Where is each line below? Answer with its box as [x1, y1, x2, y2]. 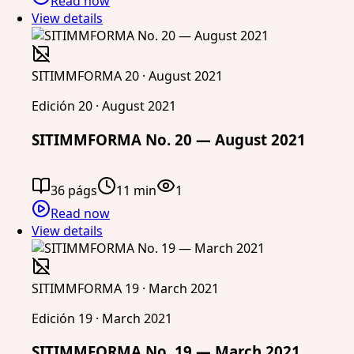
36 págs [51, 181, 97, 199]
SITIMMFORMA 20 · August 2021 [32, 67, 223, 85]
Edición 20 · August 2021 [32, 97, 176, 115]
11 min [116, 181, 156, 199]
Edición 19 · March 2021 [32, 309, 172, 327]
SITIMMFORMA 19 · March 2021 [32, 279, 219, 297]
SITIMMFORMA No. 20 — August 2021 [32, 130, 306, 149]
